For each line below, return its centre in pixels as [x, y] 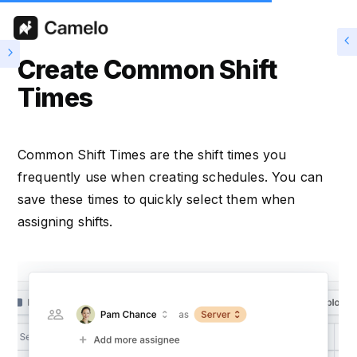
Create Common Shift [148, 70]
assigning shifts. [65, 222]
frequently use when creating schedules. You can [171, 177]
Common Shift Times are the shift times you [152, 155]
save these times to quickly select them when [157, 199]
